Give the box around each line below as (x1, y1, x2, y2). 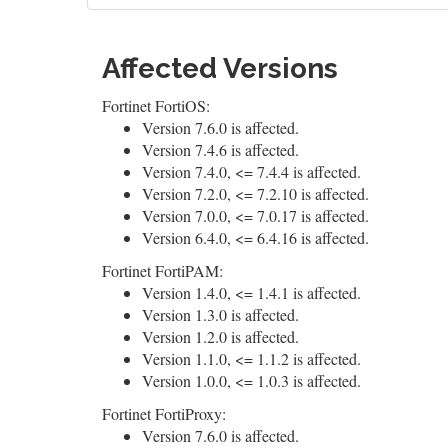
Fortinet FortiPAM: (102, 260, 223, 281)
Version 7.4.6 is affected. (142, 139, 299, 160)
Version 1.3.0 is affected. (142, 304, 299, 325)
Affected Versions (102, 52, 338, 85)
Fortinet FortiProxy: (102, 403, 226, 424)
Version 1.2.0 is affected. (142, 326, 299, 347)
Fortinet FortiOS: (102, 95, 210, 116)
